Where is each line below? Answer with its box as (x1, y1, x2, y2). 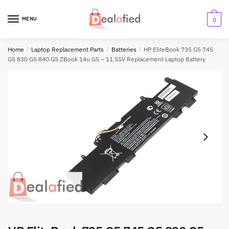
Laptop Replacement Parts (31, 45, 104, 53)
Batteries (111, 45, 136, 53)
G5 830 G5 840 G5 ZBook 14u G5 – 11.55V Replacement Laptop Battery (8, 55, 205, 63)
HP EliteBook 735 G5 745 (144, 45, 214, 53)
